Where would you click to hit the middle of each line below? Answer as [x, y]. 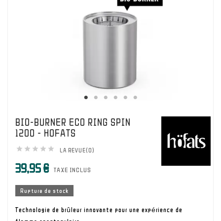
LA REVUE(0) [77, 150]
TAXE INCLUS [73, 170]
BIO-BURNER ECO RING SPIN [73, 122]
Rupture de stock [44, 190]
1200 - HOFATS [46, 133]
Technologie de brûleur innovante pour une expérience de [99, 209]
